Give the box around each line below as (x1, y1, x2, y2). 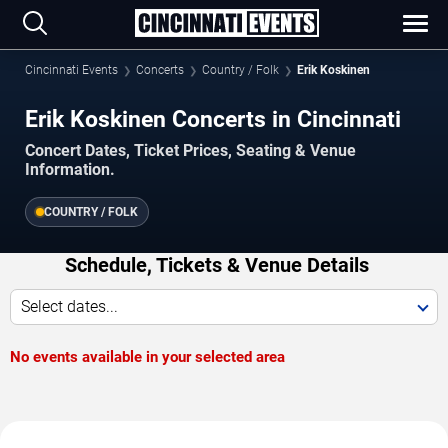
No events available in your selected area (10, 348, 285, 367)
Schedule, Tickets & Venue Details (64, 253, 369, 278)
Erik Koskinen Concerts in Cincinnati (25, 105, 401, 133)
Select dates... (21, 297, 118, 317)
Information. (25, 160, 115, 180)
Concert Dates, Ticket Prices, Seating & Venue (25, 141, 356, 161)
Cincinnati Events (25, 63, 118, 77)
